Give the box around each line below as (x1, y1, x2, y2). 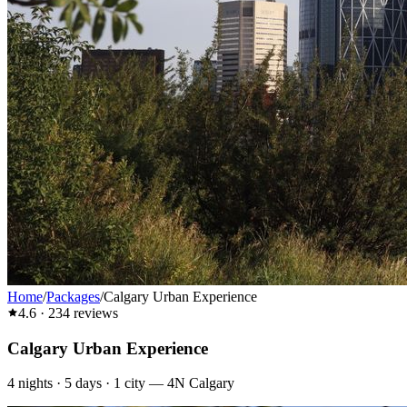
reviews (70, 305, 118, 321)
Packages (46, 289, 100, 304)
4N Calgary (167, 375, 234, 392)
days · (72, 375, 114, 392)
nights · (15, 375, 65, 392)
